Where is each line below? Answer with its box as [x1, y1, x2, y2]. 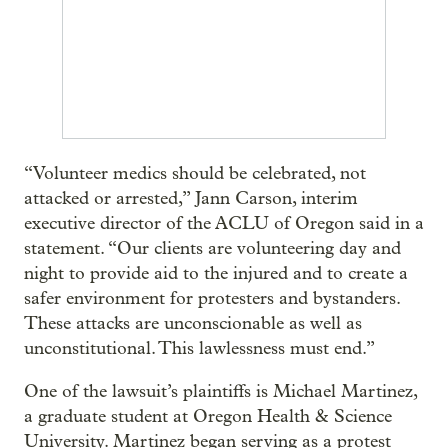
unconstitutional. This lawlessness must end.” [24, 338, 375, 359]
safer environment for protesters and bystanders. [24, 288, 400, 309]
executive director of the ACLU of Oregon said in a [24, 213, 424, 234]
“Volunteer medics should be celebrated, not [24, 163, 366, 184]
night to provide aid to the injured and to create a [24, 263, 408, 284]
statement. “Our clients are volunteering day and [24, 238, 401, 259]
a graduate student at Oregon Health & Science [24, 406, 392, 427]
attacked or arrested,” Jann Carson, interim [24, 188, 358, 209]
